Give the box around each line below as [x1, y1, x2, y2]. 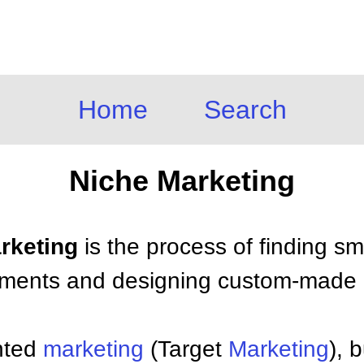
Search [203, 95, 287, 124]
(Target [144, 336, 228, 362]
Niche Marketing [69, 164, 295, 197]
